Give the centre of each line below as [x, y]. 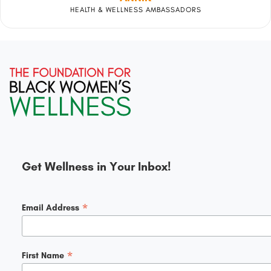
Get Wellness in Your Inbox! [96, 166]
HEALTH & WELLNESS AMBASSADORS [135, 10]
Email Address [52, 207]
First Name [44, 256]
